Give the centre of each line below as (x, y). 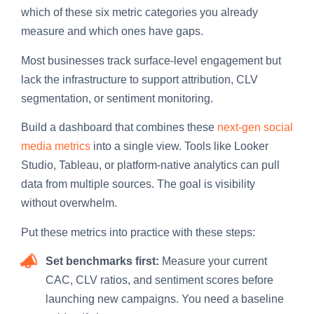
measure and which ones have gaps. (112, 32)
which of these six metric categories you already (139, 13)
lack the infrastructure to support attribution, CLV (139, 79)
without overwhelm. (69, 203)
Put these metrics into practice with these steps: (138, 232)
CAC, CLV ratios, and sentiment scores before (159, 280)
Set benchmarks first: (102, 261)
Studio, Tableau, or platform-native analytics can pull (150, 165)
